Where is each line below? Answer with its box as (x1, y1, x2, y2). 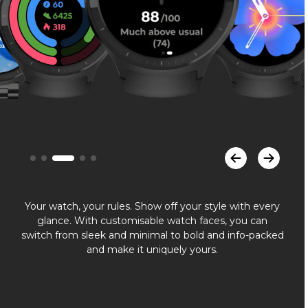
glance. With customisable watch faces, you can (37, 214, 267, 228)
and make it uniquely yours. (87, 243, 218, 256)
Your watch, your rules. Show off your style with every (25, 200, 280, 213)
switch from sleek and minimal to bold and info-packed (21, 229, 284, 242)
